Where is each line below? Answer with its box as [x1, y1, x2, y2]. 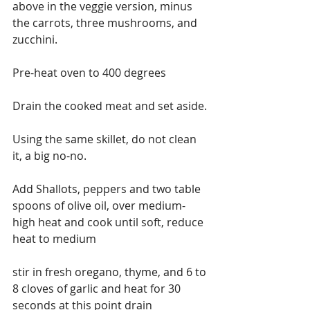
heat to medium [12, 230, 96, 246]
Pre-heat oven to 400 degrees [12, 64, 166, 80]
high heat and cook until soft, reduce [12, 214, 206, 230]
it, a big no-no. [12, 147, 86, 163]
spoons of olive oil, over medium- [12, 197, 185, 213]
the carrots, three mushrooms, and [12, 15, 200, 30]
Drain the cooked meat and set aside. [12, 98, 207, 113]
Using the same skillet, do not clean [12, 131, 199, 147]
